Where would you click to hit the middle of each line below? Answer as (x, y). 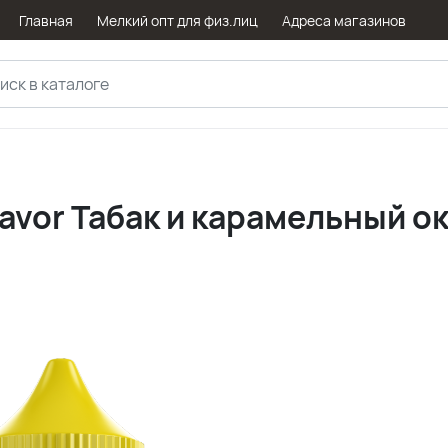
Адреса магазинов (343, 20)
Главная (45, 20)
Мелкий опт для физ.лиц (177, 20)
